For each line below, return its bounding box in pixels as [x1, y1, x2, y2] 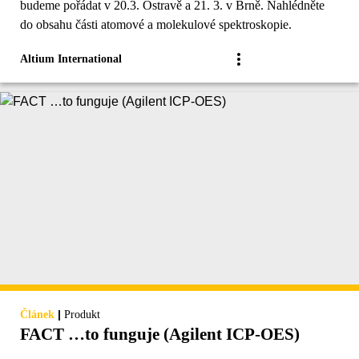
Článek [20, 309, 54, 321]
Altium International [20, 53, 122, 66]
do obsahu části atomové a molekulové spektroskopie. [20, 18, 292, 32]
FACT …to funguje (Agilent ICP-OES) [20, 325, 300, 345]
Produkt [64, 309, 100, 321]
